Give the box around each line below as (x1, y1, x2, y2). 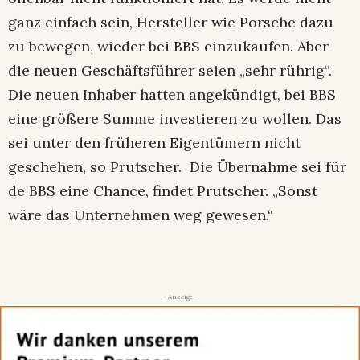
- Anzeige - (162, 292, 198, 301)
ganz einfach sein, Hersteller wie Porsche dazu (8, 13, 333, 32)
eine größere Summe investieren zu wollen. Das (8, 109, 342, 129)
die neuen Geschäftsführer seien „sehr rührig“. (8, 61, 332, 80)
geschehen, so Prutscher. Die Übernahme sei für (8, 157, 346, 177)
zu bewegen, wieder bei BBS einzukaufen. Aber (8, 37, 329, 56)
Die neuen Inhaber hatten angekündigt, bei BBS (8, 85, 336, 104)
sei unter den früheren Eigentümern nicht (8, 133, 301, 153)
